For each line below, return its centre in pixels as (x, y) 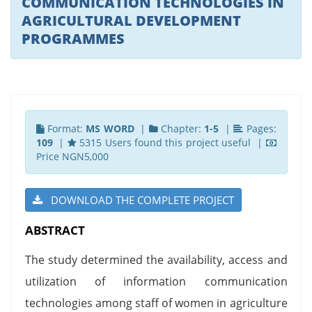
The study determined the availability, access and (156, 259)
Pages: (260, 128)
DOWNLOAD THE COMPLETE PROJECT (138, 200)
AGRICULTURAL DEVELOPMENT (131, 20)
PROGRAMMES (73, 38)
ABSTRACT (55, 230)
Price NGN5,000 (72, 156)
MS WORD (110, 128)
